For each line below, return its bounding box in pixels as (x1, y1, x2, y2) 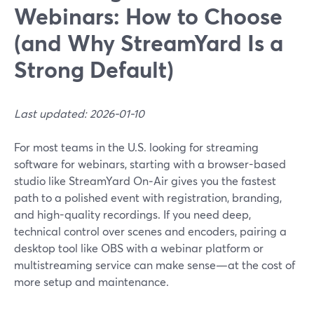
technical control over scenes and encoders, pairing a (14, 224, 287, 238)
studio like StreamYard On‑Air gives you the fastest (14, 173, 276, 188)
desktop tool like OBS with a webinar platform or (14, 240, 264, 255)
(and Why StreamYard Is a (14, 27, 283, 57)
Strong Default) (14, 54, 174, 84)
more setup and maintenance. (14, 274, 169, 289)
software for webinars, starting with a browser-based (14, 156, 286, 171)
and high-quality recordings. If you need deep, (14, 207, 251, 221)
